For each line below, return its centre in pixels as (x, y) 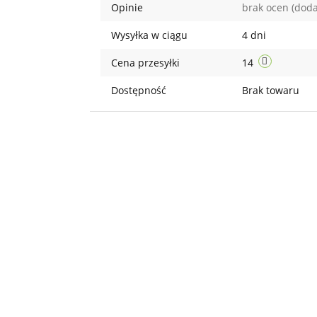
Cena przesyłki (145, 63)
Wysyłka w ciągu (149, 35)
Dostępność (138, 90)
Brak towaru (272, 90)
